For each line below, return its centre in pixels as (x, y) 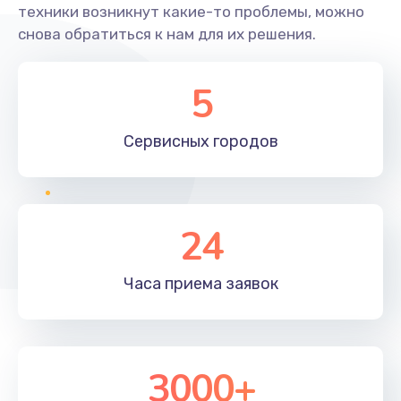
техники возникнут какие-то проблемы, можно (191, 12)
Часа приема (173, 284)
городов (244, 141)
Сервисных (166, 141)
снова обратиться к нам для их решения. (167, 34)
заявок (250, 284)
